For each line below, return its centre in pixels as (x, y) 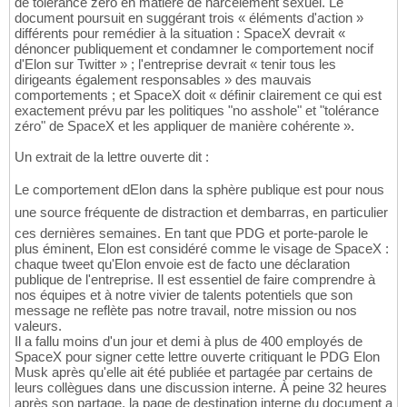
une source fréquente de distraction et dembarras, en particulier (201, 213)
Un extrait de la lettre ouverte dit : (112, 157)
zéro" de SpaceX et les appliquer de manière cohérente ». (184, 126)
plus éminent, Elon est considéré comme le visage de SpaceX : (202, 249)
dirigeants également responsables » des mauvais (163, 80)
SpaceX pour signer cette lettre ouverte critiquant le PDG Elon (197, 357)
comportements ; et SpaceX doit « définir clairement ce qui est (198, 95)
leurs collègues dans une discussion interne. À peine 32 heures (201, 388)
